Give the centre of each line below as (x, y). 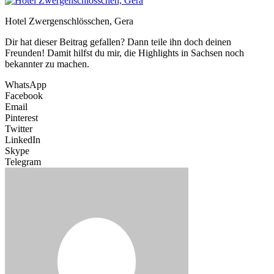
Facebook (24, 96)
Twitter (19, 129)
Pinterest (21, 118)
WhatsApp (26, 85)
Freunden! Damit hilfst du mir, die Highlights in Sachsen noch (124, 53)
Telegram (23, 162)
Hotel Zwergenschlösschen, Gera (69, 21)
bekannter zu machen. (47, 64)
